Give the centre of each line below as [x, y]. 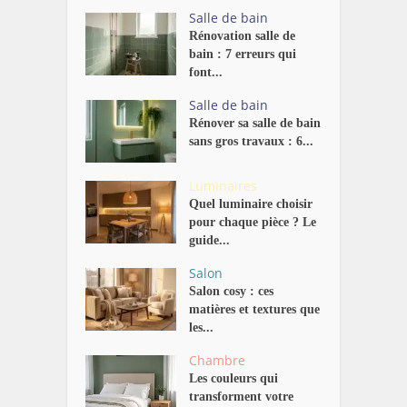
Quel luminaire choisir [251, 203]
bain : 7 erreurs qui [243, 54]
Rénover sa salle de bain [255, 123]
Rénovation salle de [243, 35]
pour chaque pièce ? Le [253, 222]
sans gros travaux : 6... [252, 141]
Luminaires [223, 185]
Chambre [218, 360]
